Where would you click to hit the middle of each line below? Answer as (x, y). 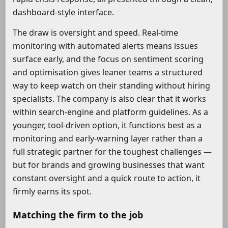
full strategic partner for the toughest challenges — (112, 152)
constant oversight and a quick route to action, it (107, 178)
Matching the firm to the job (78, 215)
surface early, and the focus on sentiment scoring (108, 59)
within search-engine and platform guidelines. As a (110, 112)
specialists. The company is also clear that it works (109, 99)
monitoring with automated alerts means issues (105, 46)
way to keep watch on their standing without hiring (111, 86)
